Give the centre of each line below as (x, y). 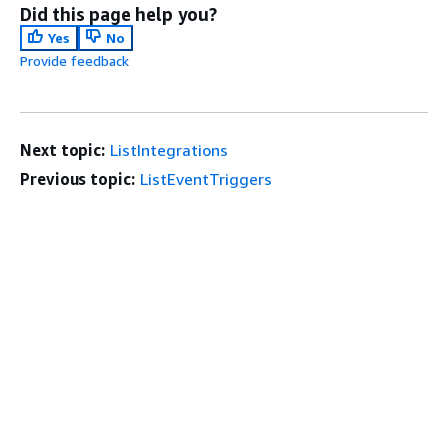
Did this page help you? (118, 13)
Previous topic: (77, 178)
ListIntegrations (169, 149)
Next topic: (63, 149)
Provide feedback (74, 60)
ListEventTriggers (205, 178)
